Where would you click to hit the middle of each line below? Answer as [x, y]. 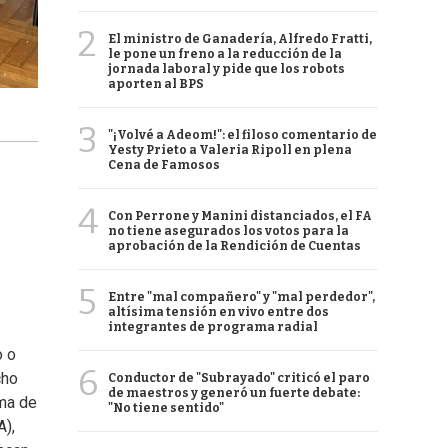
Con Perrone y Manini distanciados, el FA [240, 216]
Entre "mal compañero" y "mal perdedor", [241, 297]
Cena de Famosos [164, 165]
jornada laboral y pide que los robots [226, 69]
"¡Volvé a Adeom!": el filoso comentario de [242, 135]
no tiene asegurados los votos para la [228, 231]
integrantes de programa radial [213, 327]
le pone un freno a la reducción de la [225, 54]
